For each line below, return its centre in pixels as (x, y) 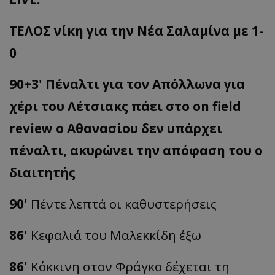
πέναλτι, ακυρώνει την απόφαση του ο (136, 151)
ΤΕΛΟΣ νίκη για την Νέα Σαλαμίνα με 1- (136, 31)
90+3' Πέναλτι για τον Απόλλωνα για (127, 84)
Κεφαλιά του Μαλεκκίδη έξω (116, 235)
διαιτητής (42, 173)
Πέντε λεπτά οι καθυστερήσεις (124, 204)
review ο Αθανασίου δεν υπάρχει (116, 129)
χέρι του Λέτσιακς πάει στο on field (125, 107)
